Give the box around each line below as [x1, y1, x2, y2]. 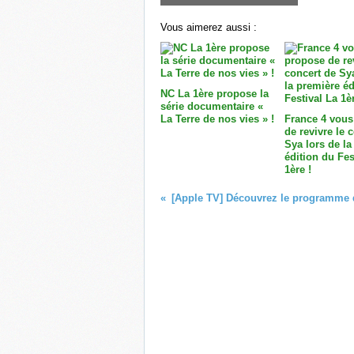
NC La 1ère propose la [160, 88, 269, 100]
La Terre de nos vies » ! [160, 113, 274, 126]
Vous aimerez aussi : [160, 21, 257, 34]
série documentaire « [160, 100, 263, 113]
